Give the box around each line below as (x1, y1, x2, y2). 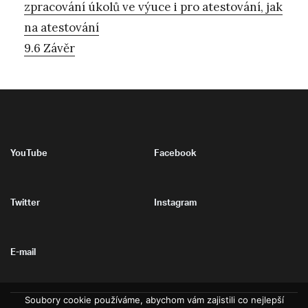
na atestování (24, 19, 99, 35)
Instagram (154, 195, 197, 213)
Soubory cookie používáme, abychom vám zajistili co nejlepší (24, 294, 284, 305)
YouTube (10, 145, 47, 164)
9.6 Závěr (24, 40, 75, 56)
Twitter (10, 195, 40, 213)
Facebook (154, 145, 197, 164)
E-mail (10, 244, 36, 263)
